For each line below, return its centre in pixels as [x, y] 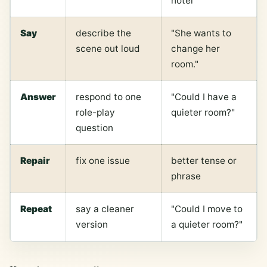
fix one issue [103, 160]
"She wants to [201, 33]
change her [195, 48]
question [94, 128]
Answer [38, 97]
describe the [103, 33]
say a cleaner [105, 209]
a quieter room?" [207, 224]
